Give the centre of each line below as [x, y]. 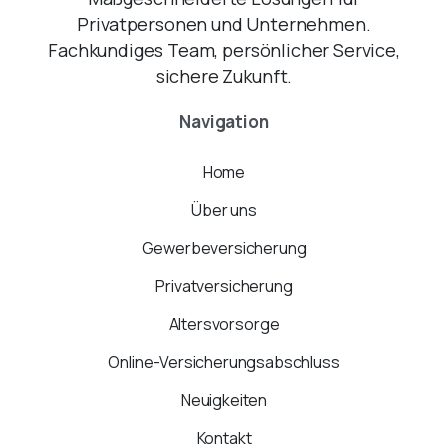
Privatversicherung [224, 285]
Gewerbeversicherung [224, 247]
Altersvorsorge [224, 323]
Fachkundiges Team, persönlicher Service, [224, 49]
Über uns [224, 209]
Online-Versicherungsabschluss [224, 361]
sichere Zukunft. [224, 75]
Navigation [224, 121]
